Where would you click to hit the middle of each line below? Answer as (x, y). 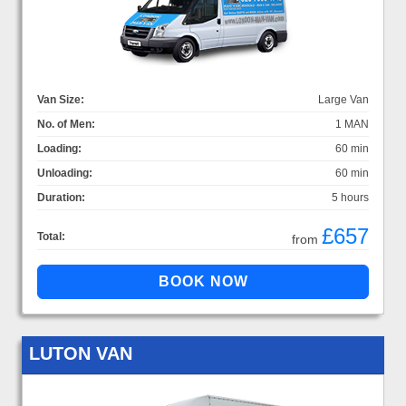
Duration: (61, 197)
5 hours (350, 197)
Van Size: (61, 99)
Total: (51, 236)
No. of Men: (66, 124)
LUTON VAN (81, 353)
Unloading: (65, 173)
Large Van (343, 99)
